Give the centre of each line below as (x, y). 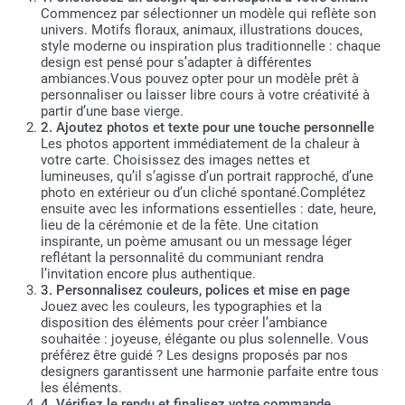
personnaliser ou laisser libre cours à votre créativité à (205, 94)
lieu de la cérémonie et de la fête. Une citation (179, 225)
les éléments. (81, 387)
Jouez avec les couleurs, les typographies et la (181, 306)
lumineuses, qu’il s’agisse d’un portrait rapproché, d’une (207, 176)
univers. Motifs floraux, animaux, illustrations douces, (202, 29)
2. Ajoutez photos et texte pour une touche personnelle (207, 127)
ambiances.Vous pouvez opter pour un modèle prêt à (200, 78)
